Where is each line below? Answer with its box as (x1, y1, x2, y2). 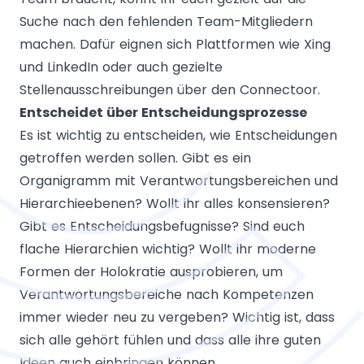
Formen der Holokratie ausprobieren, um (19, 262, 283, 281)
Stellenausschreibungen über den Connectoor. (19, 80, 320, 99)
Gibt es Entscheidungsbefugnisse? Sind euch (19, 217, 305, 236)
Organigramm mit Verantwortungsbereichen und (19, 171, 338, 190)
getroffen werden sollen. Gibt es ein (19, 149, 251, 167)
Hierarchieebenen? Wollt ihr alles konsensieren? (19, 194, 330, 213)
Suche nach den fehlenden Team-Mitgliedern (19, 12, 313, 31)
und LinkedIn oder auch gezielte (19, 58, 223, 76)
